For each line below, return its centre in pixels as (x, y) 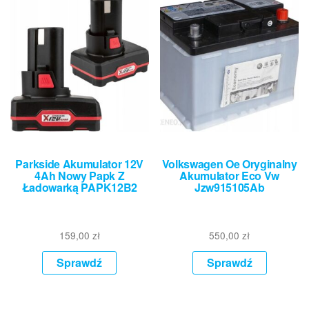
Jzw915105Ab (229, 188)
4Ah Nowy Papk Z (80, 176)
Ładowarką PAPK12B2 (79, 188)
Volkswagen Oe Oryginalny (229, 164)
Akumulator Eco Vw (229, 176)
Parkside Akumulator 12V (80, 164)
